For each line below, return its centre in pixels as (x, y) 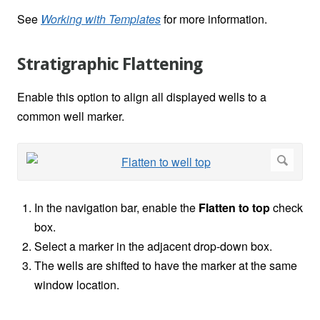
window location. (77, 285)
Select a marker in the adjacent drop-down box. (153, 246)
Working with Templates (101, 19)
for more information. (214, 19)
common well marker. (71, 116)
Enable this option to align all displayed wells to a (142, 97)
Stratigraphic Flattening (110, 65)
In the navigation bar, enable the (115, 208)
